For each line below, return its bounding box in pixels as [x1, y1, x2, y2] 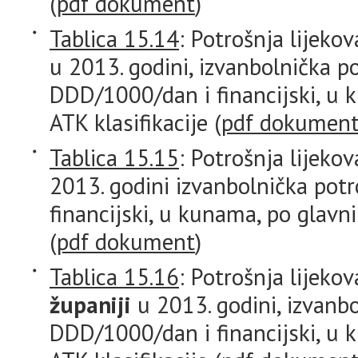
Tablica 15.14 [50, 23, 179, 54]
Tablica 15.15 [50, 142, 179, 173]
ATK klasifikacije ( [50, 107, 221, 137]
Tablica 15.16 [50, 261, 179, 292]
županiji [50, 289, 131, 320]
